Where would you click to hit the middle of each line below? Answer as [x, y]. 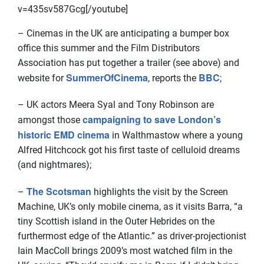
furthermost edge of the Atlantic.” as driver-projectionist [132, 236]
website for [42, 78]
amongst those [50, 120]
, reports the [173, 78]
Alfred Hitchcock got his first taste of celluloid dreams [129, 150]
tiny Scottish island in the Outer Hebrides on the [116, 221]
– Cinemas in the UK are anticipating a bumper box [123, 33]
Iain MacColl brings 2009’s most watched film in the [125, 251]
